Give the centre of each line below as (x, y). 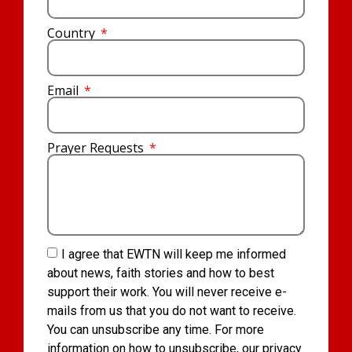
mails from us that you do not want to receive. (172, 310)
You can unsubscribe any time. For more (156, 329)
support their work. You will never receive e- (167, 291)
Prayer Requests (97, 148)
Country (73, 33)
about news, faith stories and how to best (161, 273)
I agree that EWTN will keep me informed (174, 254)
